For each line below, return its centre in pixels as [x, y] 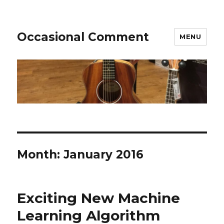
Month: [40, 155]
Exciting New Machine [99, 198]
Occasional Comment [83, 37]
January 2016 [104, 155]
